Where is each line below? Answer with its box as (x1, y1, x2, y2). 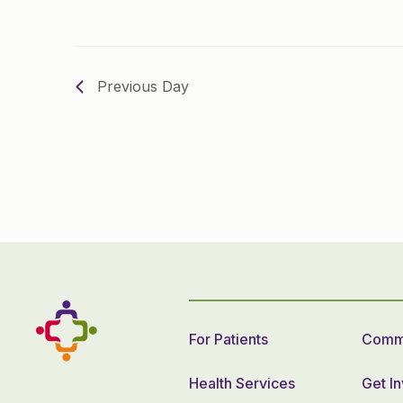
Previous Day (97, 77, 189, 96)
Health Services (189, 374, 296, 393)
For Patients (189, 330, 269, 349)
